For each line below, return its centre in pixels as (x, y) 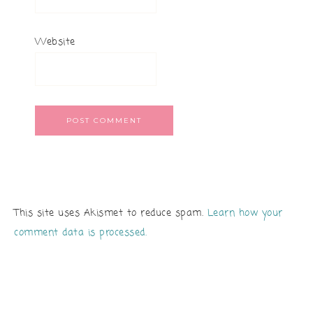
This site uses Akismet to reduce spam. (111, 213)
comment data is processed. (80, 233)
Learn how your (245, 213)
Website (55, 42)
